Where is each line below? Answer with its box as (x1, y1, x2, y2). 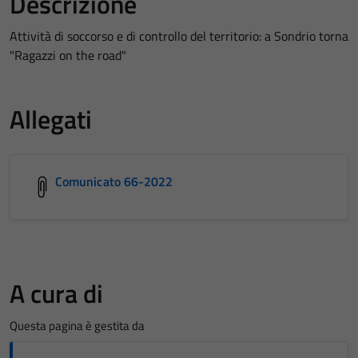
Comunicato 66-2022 (55, 171, 173, 191)
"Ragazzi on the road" (10, 45, 126, 65)
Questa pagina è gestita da (10, 316, 145, 335)
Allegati (10, 99, 92, 138)
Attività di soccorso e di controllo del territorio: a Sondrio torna (10, 26, 348, 46)
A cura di (10, 273, 103, 312)
